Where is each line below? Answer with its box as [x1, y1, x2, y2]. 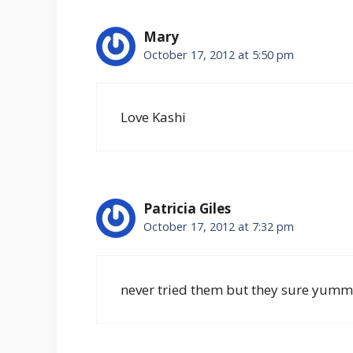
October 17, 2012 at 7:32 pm [143, 219, 294, 235]
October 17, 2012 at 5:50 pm [143, 46, 294, 62]
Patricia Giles [143, 199, 231, 218]
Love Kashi [121, 108, 186, 127]
